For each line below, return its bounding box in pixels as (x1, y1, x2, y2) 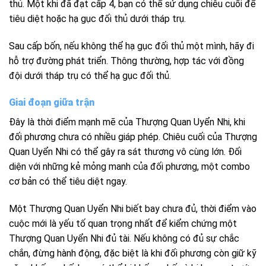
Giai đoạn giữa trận (9, 97, 94, 109)
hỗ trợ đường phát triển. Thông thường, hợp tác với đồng (9, 55, 244, 66)
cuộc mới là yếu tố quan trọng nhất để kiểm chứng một (9, 218, 237, 230)
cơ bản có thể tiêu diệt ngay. (9, 176, 127, 188)
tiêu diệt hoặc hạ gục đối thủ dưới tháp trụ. (9, 12, 186, 24)
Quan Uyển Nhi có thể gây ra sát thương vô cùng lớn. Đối (9, 146, 242, 158)
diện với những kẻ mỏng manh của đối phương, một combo (9, 161, 250, 173)
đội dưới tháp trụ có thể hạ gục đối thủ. (9, 69, 171, 81)
